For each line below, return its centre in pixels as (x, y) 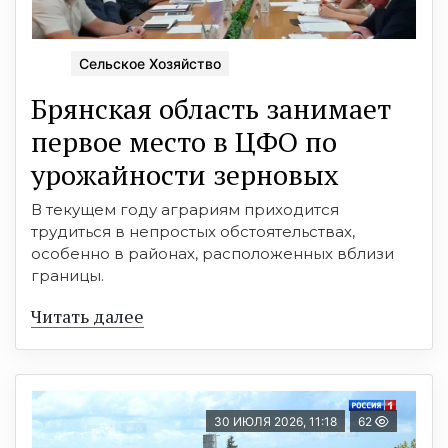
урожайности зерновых (185, 175)
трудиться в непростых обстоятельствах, (193, 232)
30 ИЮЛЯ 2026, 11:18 (275, 422)
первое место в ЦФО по (184, 142)
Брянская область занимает (211, 109)
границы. (67, 276)
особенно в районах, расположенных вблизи (212, 254)
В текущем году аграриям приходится (185, 210)
